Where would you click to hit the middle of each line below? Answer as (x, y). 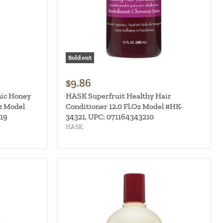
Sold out (80, 58)
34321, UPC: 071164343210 (110, 117)
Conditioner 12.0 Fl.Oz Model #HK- (124, 107)
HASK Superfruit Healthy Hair (118, 96)
